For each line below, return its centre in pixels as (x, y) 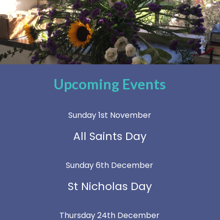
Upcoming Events (110, 84)
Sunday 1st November (110, 115)
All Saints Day (110, 136)
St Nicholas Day (110, 186)
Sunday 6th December (110, 165)
